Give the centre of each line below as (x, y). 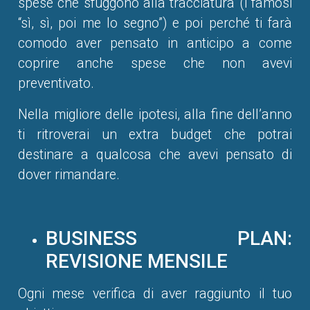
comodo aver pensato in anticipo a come (155, 44)
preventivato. (56, 84)
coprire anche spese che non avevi (155, 64)
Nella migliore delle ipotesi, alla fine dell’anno (155, 115)
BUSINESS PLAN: (169, 239)
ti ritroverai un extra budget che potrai (155, 135)
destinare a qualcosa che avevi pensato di (155, 155)
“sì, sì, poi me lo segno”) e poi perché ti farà (155, 24)
